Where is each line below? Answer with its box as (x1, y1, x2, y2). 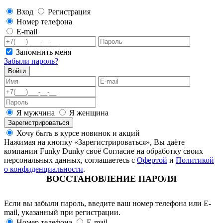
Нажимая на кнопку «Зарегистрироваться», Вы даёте (4, 138, 185, 146)
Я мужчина (14, 109, 57, 117)
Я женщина (67, 109, 109, 117)
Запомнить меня (16, 48, 71, 56)
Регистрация (48, 7, 91, 16)
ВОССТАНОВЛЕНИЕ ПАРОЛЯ (46, 174, 177, 184)
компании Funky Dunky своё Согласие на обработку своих (4, 147, 203, 155)
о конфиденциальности (4, 165, 83, 173)
